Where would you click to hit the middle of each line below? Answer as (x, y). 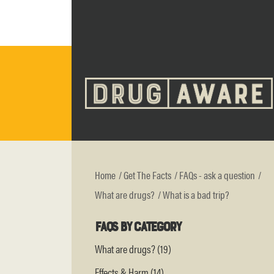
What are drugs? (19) (133, 249)
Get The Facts (147, 175)
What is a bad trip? (196, 195)
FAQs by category (138, 226)
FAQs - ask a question (217, 175)
